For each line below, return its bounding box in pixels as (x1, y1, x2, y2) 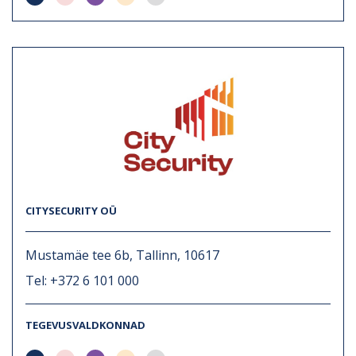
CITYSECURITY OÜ (25, 203, 117, 218)
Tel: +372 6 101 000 (25, 271, 139, 289)
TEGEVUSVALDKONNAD (25, 317, 145, 332)
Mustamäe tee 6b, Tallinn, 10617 (25, 246, 219, 264)
